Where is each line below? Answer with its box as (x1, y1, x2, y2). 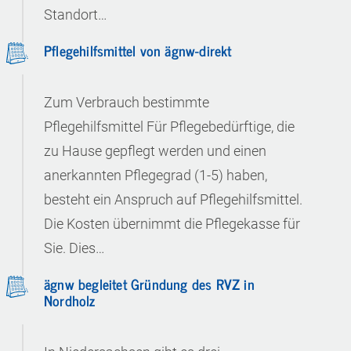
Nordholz (44, 288, 96, 312)
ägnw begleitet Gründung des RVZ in (44, 272, 255, 295)
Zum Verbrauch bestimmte (44, 94, 209, 110)
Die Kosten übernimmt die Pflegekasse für (44, 215, 300, 232)
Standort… (44, 6, 107, 23)
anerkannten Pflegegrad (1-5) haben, (44, 167, 267, 183)
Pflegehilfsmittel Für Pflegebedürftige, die (44, 118, 295, 135)
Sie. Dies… (44, 240, 105, 256)
